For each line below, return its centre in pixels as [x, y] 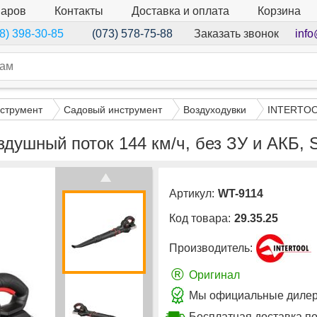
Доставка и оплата [180, 11]
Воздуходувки [215, 109]
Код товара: [200, 219]
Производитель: [211, 248]
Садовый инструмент [113, 109]
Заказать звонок [236, 33]
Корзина [279, 11]
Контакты [79, 11]
